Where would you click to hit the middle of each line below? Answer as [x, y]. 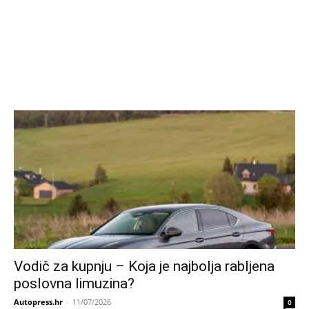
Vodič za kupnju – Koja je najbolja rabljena [144, 267]
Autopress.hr [38, 302]
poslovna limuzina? [74, 284]
